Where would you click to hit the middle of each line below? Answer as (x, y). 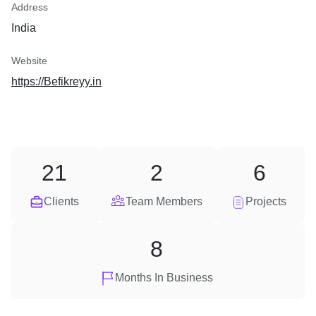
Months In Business (164, 278)
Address (30, 7)
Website (29, 61)
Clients (61, 201)
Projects (266, 201)
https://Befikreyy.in (56, 81)
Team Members (164, 201)
